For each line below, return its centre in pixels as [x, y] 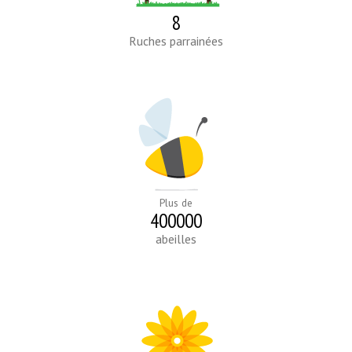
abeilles [176, 239]
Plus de [176, 203]
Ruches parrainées [176, 41]
